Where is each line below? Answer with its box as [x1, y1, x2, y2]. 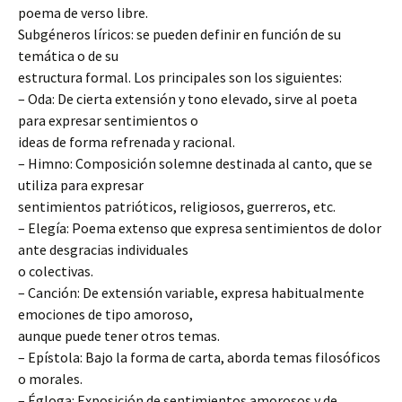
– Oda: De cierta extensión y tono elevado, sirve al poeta [18, 90, 357, 108]
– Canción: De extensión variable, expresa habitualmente [18, 284, 364, 301]
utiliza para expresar [18, 176, 144, 194]
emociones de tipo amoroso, [18, 305, 193, 323]
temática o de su [18, 47, 118, 65]
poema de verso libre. [18, 4, 148, 22]
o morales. [18, 370, 83, 388]
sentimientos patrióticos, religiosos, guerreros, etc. [18, 197, 336, 215]
